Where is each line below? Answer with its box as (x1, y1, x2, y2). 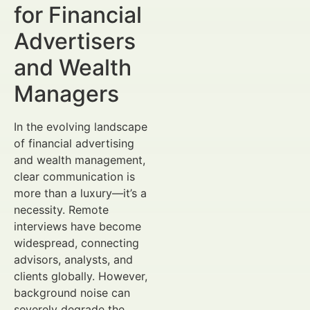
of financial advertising (14, 136, 134, 150)
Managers (14, 80, 119, 107)
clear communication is (14, 170, 135, 183)
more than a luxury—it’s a (14, 186, 147, 200)
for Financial (14, 1, 142, 28)
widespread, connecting (14, 236, 139, 250)
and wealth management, (14, 153, 145, 167)
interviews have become (14, 219, 141, 233)
